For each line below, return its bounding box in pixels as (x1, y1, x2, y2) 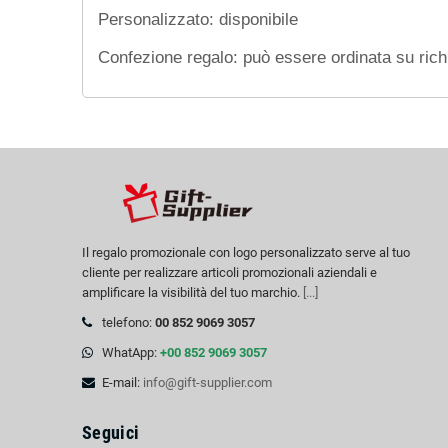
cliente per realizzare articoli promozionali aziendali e (82, 265, 377, 280)
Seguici (82, 422, 140, 443)
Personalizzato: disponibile (98, 9, 298, 29)
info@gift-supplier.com (143, 375, 272, 390)
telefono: (102, 315, 155, 330)
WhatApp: (102, 345, 160, 360)
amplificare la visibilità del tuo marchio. (82, 285, 303, 300)
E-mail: (102, 375, 143, 390)
